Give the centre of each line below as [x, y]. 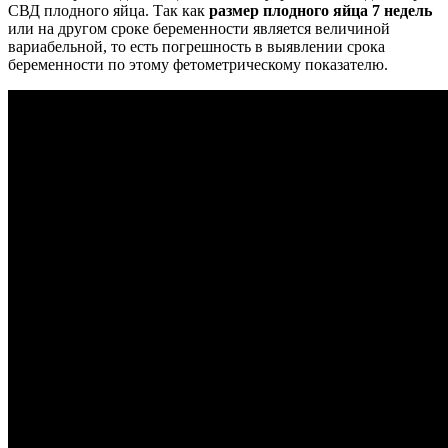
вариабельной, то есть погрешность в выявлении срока [196, 47]
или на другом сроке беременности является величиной [199, 29]
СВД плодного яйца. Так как [108, 11]
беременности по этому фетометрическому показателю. [198, 65]
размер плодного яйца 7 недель [320, 11]
